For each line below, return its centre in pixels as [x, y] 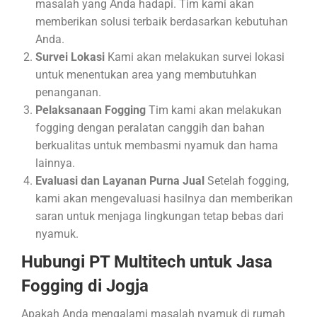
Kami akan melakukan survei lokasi [195, 57]
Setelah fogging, [247, 181]
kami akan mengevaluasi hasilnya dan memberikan [164, 198]
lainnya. [55, 163]
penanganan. [68, 92]
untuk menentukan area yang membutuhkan [146, 75]
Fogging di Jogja [85, 286]
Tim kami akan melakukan [214, 110]
